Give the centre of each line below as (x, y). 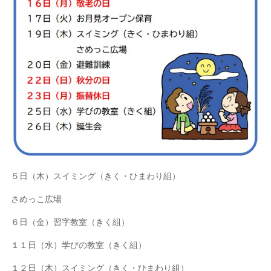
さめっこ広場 (37, 199)
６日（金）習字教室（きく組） (70, 222)
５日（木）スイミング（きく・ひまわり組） (96, 176)
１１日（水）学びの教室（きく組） (79, 245)
